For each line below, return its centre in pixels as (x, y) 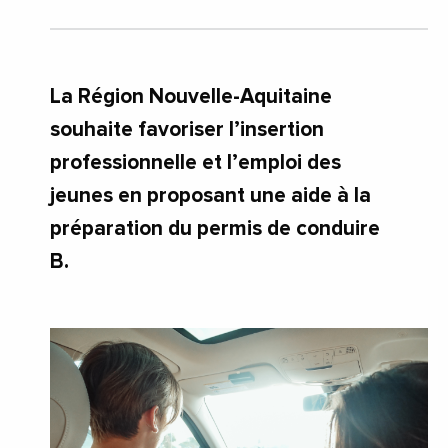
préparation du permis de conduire (215, 228)
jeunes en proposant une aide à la (210, 195)
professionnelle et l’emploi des (195, 162)
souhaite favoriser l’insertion (187, 129)
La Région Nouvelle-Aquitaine (191, 96)
